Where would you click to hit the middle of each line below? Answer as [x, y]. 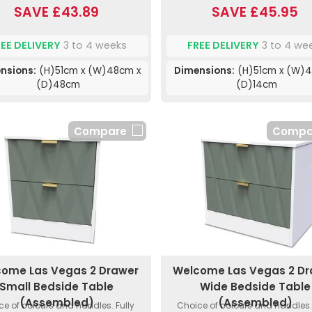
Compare [100, 131]
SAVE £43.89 [57, 12]
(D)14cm [256, 84]
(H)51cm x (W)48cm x [88, 70]
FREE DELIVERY [224, 46]
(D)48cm [58, 84]
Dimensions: [204, 70]
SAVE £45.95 [255, 12]
